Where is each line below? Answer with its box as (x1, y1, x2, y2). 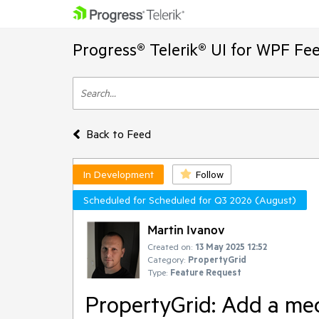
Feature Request (170, 266, 241, 278)
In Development (83, 168, 154, 181)
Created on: (147, 241, 192, 252)
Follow (196, 168, 224, 181)
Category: (147, 253, 185, 265)
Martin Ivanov (147, 221, 225, 237)
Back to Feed (85, 127, 151, 141)
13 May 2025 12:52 (195, 241, 267, 252)
